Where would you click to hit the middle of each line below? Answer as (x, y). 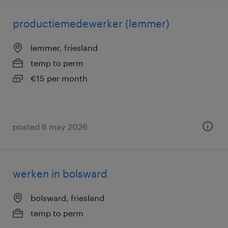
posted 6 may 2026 (50, 126)
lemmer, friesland (64, 48)
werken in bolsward (60, 174)
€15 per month (59, 78)
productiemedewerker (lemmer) (91, 23)
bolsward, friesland (67, 198)
